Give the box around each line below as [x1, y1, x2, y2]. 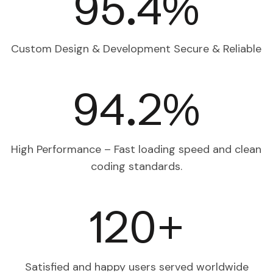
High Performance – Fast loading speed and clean [11, 141, 261, 157]
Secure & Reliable [171, 41, 261, 56]
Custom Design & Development [11, 41, 171, 56]
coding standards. [90, 158, 182, 174]
